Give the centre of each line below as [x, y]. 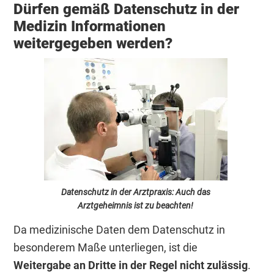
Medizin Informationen [90, 27]
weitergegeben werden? [93, 44]
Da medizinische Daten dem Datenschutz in [120, 230]
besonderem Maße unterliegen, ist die [106, 248]
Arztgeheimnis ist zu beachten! [135, 206]
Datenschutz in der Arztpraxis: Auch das [135, 192]
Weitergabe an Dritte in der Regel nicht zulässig [131, 265]
